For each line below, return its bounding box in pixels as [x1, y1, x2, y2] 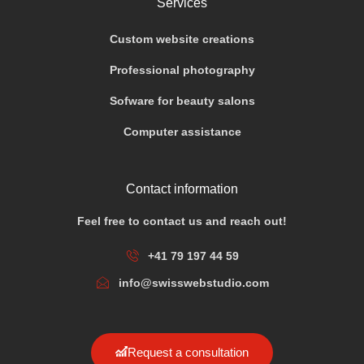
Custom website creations [110, 32, 254, 45]
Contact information [126, 181, 238, 196]
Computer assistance [123, 124, 241, 138]
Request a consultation [128, 344, 249, 359]
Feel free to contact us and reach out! [77, 214, 287, 227]
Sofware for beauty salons [109, 93, 255, 107]
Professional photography [109, 63, 255, 76]
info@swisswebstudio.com [118, 275, 269, 289]
